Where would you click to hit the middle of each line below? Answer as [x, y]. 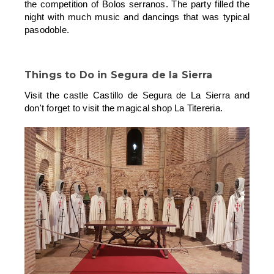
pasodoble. [47, 30]
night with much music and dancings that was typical [137, 17]
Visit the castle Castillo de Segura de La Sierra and [137, 95]
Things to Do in [68, 75]
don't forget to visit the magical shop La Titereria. [124, 108]
